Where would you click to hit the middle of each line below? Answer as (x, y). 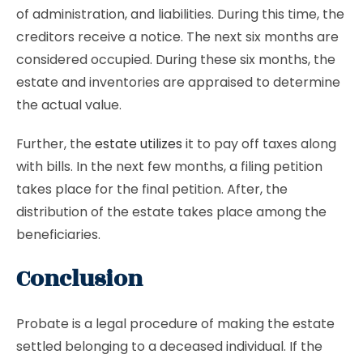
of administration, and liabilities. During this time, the (180, 14)
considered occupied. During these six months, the (176, 60)
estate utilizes (139, 144)
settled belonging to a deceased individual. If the (169, 346)
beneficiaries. (58, 235)
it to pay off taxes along (259, 144)
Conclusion (79, 279)
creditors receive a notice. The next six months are (177, 37)
